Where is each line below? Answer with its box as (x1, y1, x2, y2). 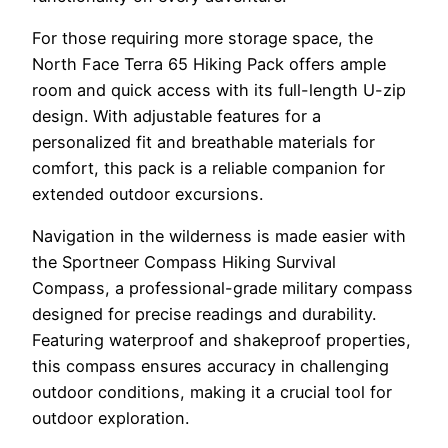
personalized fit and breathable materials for (32, 132, 375, 153)
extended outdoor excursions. (32, 184, 263, 205)
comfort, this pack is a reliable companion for (32, 158, 385, 179)
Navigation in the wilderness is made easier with (32, 226, 406, 247)
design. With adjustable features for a (32, 106, 321, 127)
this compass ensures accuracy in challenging (32, 356, 389, 377)
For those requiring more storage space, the (32, 28, 373, 49)
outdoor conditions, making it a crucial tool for (32, 382, 392, 403)
